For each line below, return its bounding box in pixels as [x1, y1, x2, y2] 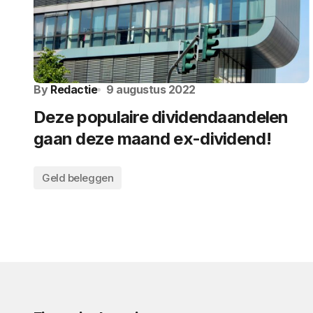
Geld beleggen [42, 171, 114, 184]
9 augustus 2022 [106, 82, 196, 96]
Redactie [50, 82, 98, 96]
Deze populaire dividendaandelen [34, 107, 289, 127]
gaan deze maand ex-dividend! [34, 129, 271, 149]
